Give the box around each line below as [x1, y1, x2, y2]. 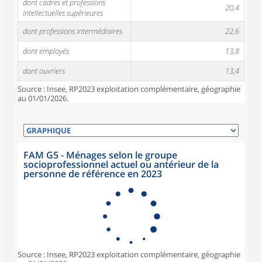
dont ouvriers [23, 65, 65, 76]
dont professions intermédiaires [23, 26, 122, 36]
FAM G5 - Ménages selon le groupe [23, 149, 177, 161]
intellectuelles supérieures [23, 8, 103, 18]
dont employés [23, 46, 69, 56]
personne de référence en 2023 [23, 167, 162, 180]
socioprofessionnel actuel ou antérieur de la [23, 158, 219, 171]
